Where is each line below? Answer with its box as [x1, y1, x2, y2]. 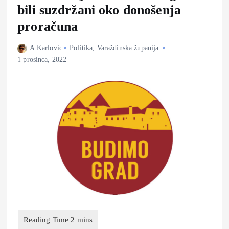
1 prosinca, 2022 [17, 56, 67, 64]
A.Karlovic [29, 44, 62, 52]
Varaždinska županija [97, 44, 159, 52]
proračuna [17, 18, 78, 34]
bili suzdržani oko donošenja [17, 2, 181, 17]
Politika [70, 44, 93, 52]
